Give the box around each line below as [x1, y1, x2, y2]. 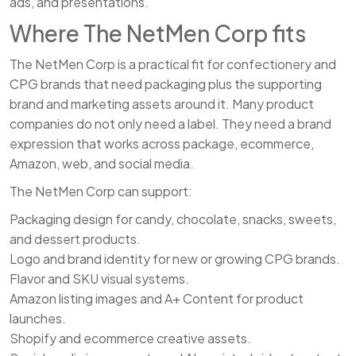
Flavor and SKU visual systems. [10, 270, 189, 288]
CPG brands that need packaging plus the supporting [10, 75, 322, 93]
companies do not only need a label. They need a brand [10, 115, 331, 133]
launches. [10, 310, 66, 327]
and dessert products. [10, 230, 141, 248]
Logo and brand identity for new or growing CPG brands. [10, 250, 340, 268]
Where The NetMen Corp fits [10, 19, 306, 48]
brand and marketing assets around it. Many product [10, 95, 314, 113]
